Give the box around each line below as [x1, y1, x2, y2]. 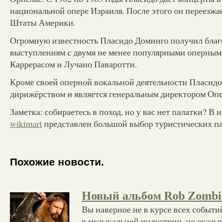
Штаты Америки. [10, 16, 75, 28]
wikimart [10, 117, 42, 129]
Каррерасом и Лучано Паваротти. [10, 57, 137, 70]
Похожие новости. [10, 156, 104, 168]
